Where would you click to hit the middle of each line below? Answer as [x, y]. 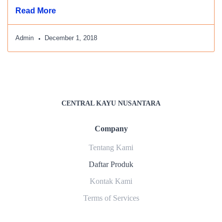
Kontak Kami [111, 181]
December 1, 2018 [71, 38]
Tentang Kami [111, 147]
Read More [36, 11]
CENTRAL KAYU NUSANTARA [111, 103]
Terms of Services [111, 198]
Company [111, 129]
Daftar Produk [111, 164]
